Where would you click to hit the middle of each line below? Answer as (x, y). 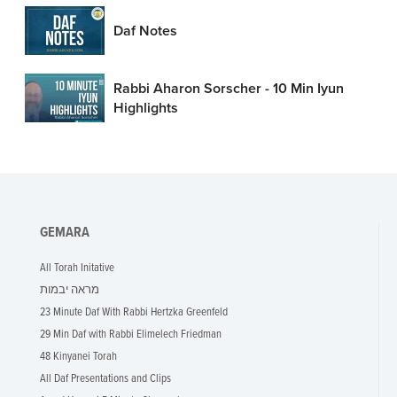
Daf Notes (145, 31)
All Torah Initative (77, 268)
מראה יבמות (70, 290)
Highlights (146, 108)
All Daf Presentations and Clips (105, 379)
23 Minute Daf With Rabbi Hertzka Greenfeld (134, 312)
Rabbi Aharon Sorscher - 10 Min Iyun (229, 88)
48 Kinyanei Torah (78, 357)
